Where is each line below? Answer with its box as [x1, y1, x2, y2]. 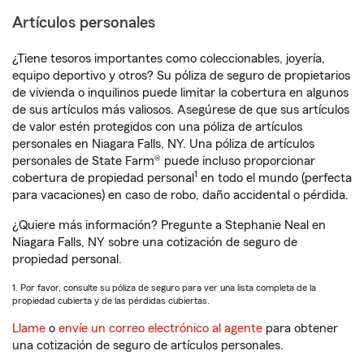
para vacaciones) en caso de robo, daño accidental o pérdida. [12, 188, 349, 201]
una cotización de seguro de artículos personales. [12, 339, 284, 352]
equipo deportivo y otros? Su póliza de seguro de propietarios [12, 69, 350, 82]
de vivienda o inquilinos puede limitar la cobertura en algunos [12, 86, 349, 99]
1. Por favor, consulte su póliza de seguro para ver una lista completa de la [12, 283, 316, 292]
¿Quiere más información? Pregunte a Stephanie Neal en [12, 219, 326, 232]
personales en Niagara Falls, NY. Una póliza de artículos [12, 137, 314, 150]
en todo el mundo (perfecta [197, 171, 352, 184]
